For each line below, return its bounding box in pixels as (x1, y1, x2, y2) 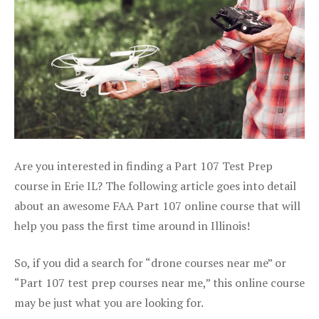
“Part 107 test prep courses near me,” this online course (14, 274, 305, 291)
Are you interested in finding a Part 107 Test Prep (14, 157, 273, 174)
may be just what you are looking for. (14, 294, 204, 310)
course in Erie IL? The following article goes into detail (14, 177, 296, 194)
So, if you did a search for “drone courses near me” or (14, 254, 286, 271)
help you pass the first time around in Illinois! (14, 217, 250, 234)
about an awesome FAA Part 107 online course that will (14, 197, 300, 214)
